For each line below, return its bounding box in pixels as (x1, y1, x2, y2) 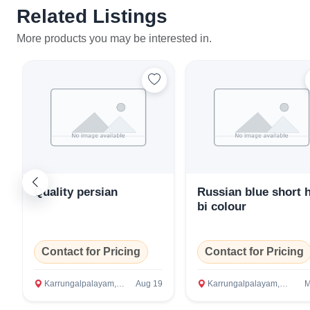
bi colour (197, 200, 246, 214)
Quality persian (34, 185, 118, 199)
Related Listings (17, 5, 167, 27)
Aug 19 (136, 279, 163, 289)
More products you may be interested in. (17, 32, 212, 44)
